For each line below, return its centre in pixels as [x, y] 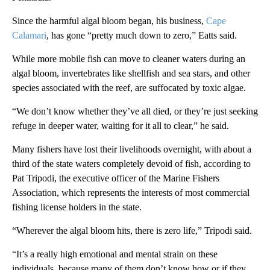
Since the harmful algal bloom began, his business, [109, 21]
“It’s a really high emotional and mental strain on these [115, 254]
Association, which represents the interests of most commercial [131, 193]
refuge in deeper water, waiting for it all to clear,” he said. [121, 126]
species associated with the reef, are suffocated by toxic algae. [129, 88]
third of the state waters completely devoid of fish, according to [131, 164]
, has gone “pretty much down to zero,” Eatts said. [142, 36]
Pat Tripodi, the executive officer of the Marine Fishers [116, 178]
